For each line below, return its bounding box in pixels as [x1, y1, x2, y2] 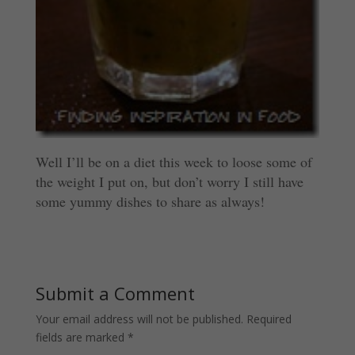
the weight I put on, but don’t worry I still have [35, 171, 303, 191]
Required [246, 311, 292, 326]
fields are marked [35, 329, 128, 345]
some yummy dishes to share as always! [35, 191, 265, 211]
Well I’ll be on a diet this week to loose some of [35, 151, 312, 171]
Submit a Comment [35, 281, 195, 305]
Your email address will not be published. [35, 311, 243, 326]
